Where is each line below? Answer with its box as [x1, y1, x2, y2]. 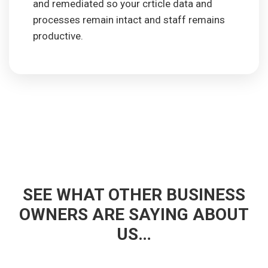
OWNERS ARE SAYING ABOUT [19, 205, 249, 225]
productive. [33, 30, 83, 42]
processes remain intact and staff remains [33, 14, 225, 26]
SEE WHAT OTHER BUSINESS [23, 185, 245, 205]
